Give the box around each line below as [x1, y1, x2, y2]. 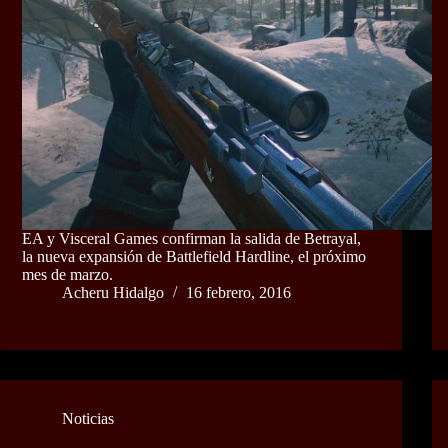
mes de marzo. [22, 266, 113, 284]
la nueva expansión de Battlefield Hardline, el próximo [22, 248, 366, 266]
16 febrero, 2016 [186, 284, 291, 302]
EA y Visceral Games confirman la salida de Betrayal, [22, 230, 361, 248]
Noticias [62, 410, 114, 428]
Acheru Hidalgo [62, 284, 164, 302]
